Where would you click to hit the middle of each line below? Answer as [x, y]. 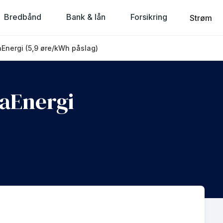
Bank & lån [86, 17]
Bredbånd [23, 17]
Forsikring [149, 17]
